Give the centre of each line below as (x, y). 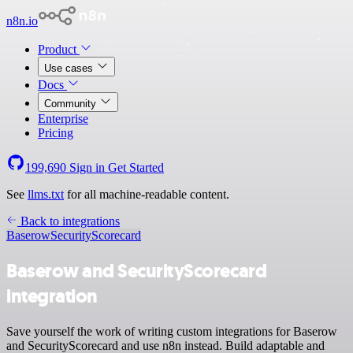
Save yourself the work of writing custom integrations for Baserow (172, 331)
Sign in (87, 167)
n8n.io (22, 21)
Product (59, 49)
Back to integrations (69, 221)
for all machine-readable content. (147, 194)
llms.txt (46, 194)
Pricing (56, 133)
